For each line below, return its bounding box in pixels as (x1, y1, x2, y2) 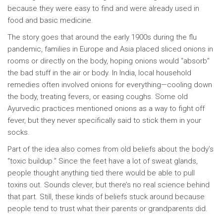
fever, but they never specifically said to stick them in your (7, 116, 201, 125)
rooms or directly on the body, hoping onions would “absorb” (7, 56, 210, 66)
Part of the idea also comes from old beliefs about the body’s (7, 145, 214, 154)
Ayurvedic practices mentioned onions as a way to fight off (7, 104, 205, 113)
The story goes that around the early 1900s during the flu (7, 33, 197, 42)
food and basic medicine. (7, 16, 93, 25)
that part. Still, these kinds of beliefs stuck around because (7, 192, 205, 202)
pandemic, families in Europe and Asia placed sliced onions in (7, 45, 213, 54)
